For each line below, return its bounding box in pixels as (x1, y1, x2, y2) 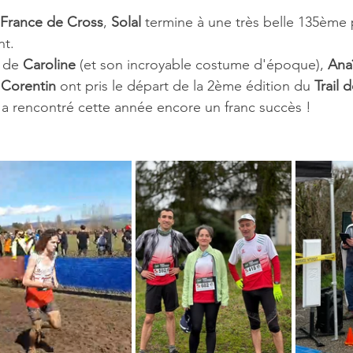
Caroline (23, 56, 80, 73)
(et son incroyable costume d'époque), (80, 56, 328, 73)
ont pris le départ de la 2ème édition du (60, 77, 314, 95)
